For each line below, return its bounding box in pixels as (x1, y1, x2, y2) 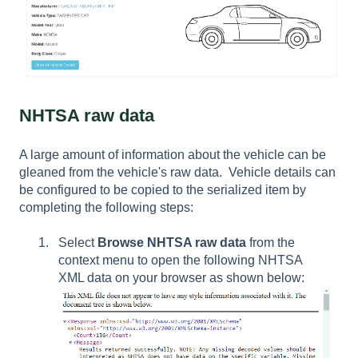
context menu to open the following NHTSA (58, 253, 302, 268)
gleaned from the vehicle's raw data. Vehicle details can (19, 165, 336, 180)
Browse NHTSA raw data (97, 236, 246, 250)
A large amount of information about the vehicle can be (19, 148, 326, 162)
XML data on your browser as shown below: (58, 271, 304, 285)
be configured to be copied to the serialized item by (19, 183, 306, 197)
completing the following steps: (19, 201, 193, 215)
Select (58, 236, 97, 250)
